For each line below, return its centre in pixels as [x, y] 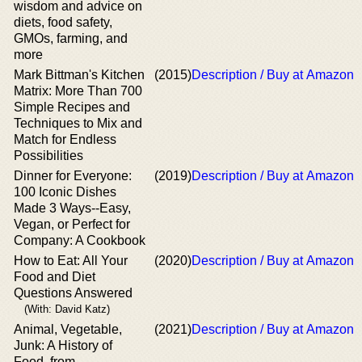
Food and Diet [55, 277]
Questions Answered [73, 293]
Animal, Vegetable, [68, 329]
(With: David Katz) [67, 309]
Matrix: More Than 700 [78, 91]
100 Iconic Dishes [65, 192]
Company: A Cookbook [80, 240]
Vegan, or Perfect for [72, 224]
